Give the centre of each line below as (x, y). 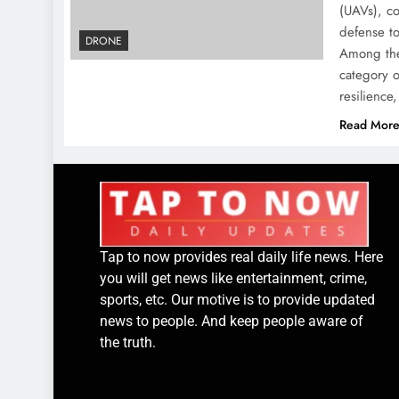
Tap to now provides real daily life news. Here (241, 256)
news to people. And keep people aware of (232, 321)
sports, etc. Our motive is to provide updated (237, 299)
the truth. (128, 342)
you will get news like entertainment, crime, (233, 278)
